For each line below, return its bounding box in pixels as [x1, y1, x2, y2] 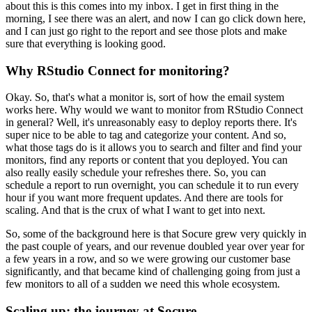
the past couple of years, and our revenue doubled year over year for [6, 240, 304, 253]
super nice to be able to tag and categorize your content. [6, 129, 249, 141]
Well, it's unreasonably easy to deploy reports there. [56, 116, 281, 129]
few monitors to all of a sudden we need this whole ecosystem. [6, 278, 280, 290]
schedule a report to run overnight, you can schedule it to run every [6, 179, 299, 192]
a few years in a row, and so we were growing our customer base [6, 253, 290, 265]
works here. [6, 104, 57, 116]
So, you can [214, 166, 266, 179]
